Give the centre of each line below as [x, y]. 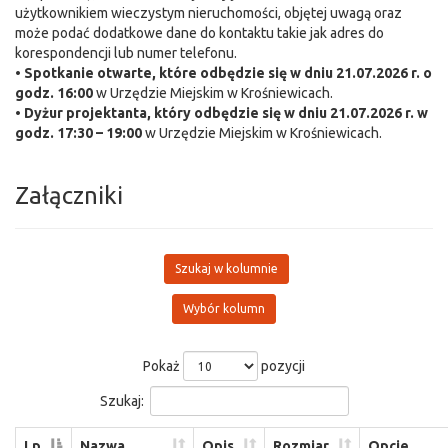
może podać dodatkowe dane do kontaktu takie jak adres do [199, 33]
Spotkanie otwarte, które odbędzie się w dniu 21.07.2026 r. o [228, 73]
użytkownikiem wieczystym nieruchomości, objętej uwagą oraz [208, 13]
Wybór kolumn [224, 308]
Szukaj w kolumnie [226, 268]
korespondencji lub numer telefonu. [126, 53]
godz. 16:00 [55, 93]
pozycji [281, 365]
